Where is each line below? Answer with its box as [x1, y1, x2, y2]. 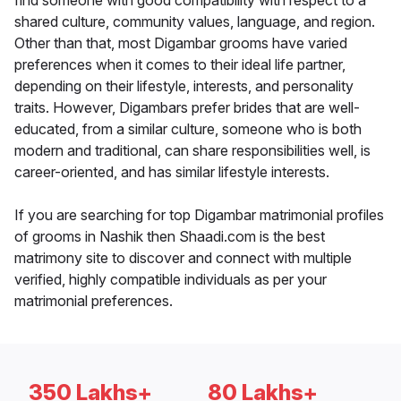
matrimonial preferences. [14, 292, 173, 311]
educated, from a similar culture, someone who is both [14, 120, 362, 139]
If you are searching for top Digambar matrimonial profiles [14, 206, 384, 225]
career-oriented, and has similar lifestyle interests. [14, 163, 329, 182]
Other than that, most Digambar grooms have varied [14, 34, 347, 53]
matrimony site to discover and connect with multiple [14, 249, 352, 268]
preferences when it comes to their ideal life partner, [14, 55, 346, 74]
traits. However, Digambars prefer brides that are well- [14, 98, 360, 117]
